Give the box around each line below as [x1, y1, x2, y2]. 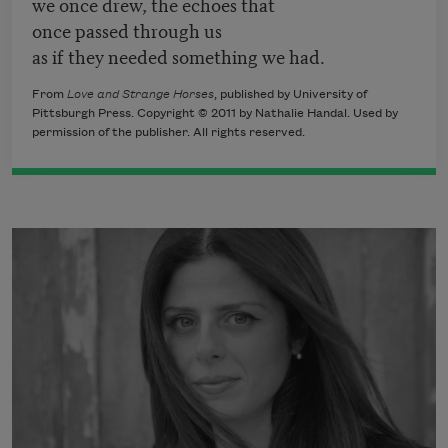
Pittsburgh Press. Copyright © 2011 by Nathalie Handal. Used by [32, 107, 398, 121]
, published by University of [214, 88, 367, 102]
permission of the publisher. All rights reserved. [32, 126, 305, 140]
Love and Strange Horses [67, 88, 214, 102]
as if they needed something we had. [32, 42, 325, 70]
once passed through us [32, 16, 222, 44]
